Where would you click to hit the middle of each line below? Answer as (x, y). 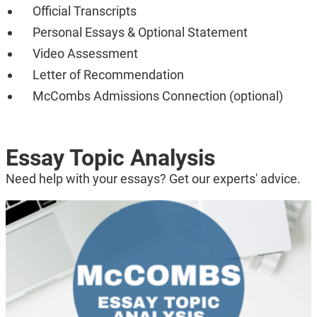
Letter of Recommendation (108, 74)
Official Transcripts (84, 11)
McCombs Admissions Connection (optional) (157, 96)
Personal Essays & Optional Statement (140, 32)
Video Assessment (85, 53)
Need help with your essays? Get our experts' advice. (153, 178)
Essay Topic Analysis (110, 157)
